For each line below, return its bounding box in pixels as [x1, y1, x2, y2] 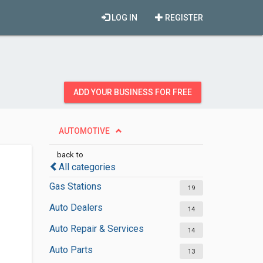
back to [56, 150, 83, 159]
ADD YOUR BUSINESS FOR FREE [73, 87, 192, 97]
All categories [58, 161, 116, 173]
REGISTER [163, 13, 203, 22]
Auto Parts [49, 244, 93, 255]
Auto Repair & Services [49, 223, 144, 234]
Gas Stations [49, 181, 102, 192]
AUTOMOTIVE [58, 126, 110, 136]
